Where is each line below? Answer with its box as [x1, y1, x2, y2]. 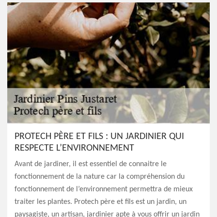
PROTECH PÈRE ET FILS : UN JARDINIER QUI [15, 132, 184, 141]
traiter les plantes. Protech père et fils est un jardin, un [15, 198, 186, 206]
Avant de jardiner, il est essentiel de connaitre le [15, 160, 167, 168]
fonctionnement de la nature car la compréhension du [15, 173, 185, 181]
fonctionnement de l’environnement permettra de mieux [15, 186, 193, 193]
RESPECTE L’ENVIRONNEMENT [15, 143, 134, 153]
